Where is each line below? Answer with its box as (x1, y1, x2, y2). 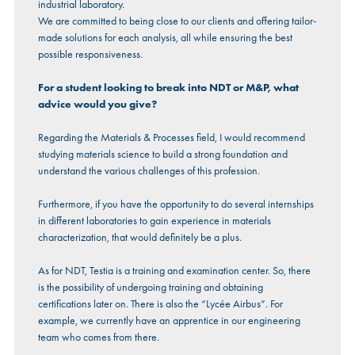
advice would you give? (37, 97, 157, 112)
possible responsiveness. (37, 47, 143, 62)
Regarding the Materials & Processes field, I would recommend (37, 130, 305, 145)
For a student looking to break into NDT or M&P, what (37, 80, 299, 95)
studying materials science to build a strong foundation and (37, 147, 288, 162)
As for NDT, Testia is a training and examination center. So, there (37, 263, 311, 278)
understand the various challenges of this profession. (37, 163, 260, 178)
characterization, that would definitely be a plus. (37, 230, 242, 245)
